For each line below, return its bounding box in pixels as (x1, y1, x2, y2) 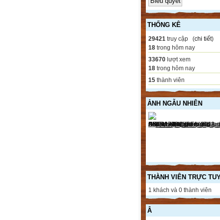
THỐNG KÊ (147, 21, 181, 29)
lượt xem (165, 56, 191, 63)
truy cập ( (165, 35, 194, 43)
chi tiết (194, 35, 212, 43)
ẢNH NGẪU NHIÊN (147, 100, 202, 108)
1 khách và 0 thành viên (148, 187, 212, 194)
